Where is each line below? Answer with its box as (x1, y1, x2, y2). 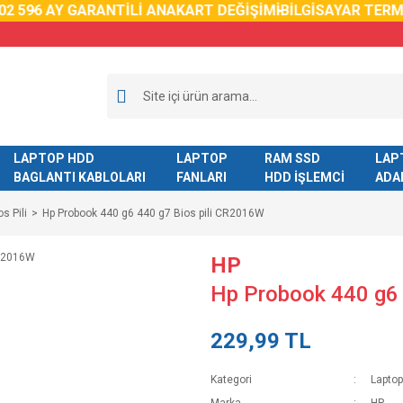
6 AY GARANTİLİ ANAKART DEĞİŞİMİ (24, 2, 272, 19)
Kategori (210, 373, 252, 386)
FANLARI (175, 170, 227, 184)
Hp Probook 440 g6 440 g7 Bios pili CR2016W (42, 207, 264, 219)
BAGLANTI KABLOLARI (13, 170, 146, 184)
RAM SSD (264, 151, 320, 166)
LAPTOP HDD (13, 151, 94, 166)
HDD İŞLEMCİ (264, 170, 345, 184)
